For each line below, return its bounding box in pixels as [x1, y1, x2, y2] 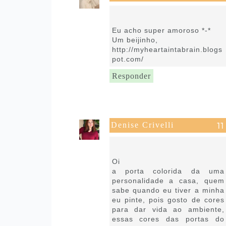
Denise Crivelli [110, 120, 174, 129]
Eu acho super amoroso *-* [111, 26, 211, 34]
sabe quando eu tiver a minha [111, 186, 224, 194]
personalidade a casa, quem [111, 176, 224, 185]
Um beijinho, [111, 35, 158, 44]
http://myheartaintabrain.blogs [111, 45, 222, 53]
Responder [111, 71, 151, 80]
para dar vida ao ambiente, [111, 205, 224, 213]
